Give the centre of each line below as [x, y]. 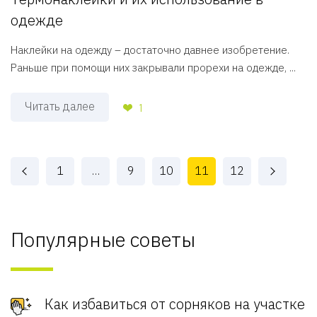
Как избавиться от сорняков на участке [175, 304]
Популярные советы [103, 239]
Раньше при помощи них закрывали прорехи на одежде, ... [153, 67]
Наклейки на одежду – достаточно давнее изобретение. [150, 50]
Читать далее [60, 106]
